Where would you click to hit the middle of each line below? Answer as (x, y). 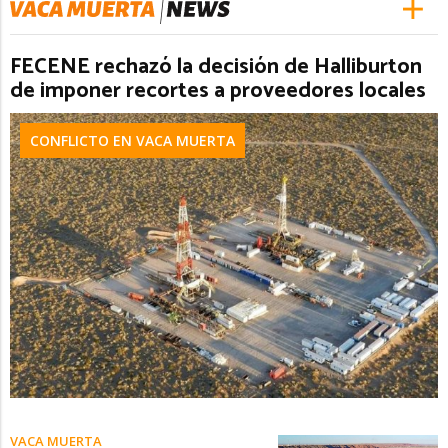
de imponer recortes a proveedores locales (218, 90)
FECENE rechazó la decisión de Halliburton (216, 66)
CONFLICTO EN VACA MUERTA (132, 140)
